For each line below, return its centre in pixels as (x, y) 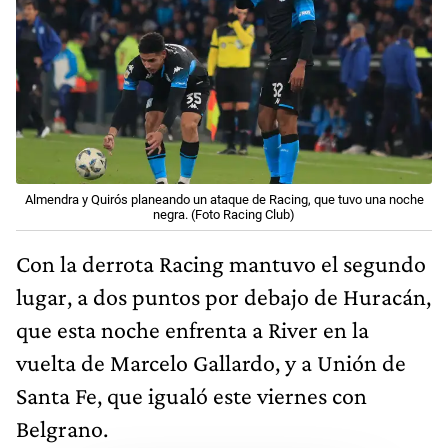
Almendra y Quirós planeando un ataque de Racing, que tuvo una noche (224, 200)
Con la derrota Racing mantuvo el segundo (221, 264)
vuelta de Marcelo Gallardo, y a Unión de (211, 363)
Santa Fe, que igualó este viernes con (191, 396)
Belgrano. (62, 429)
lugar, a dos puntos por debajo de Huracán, (223, 297)
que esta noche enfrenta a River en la (192, 330)
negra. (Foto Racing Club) (224, 215)
